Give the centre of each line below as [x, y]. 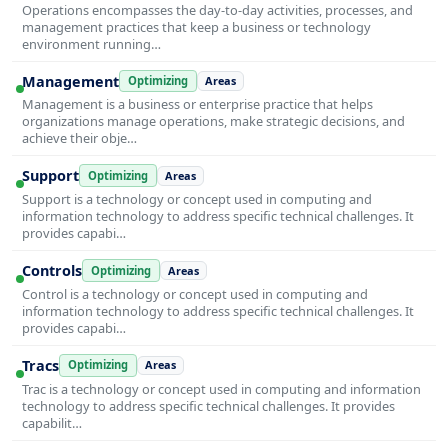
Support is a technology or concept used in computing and [197, 199]
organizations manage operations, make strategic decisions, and [213, 121]
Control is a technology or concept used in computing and [195, 294]
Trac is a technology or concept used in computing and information [221, 388]
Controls [52, 271]
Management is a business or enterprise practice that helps [197, 104]
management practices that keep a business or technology [196, 26]
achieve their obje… [79, 138]
